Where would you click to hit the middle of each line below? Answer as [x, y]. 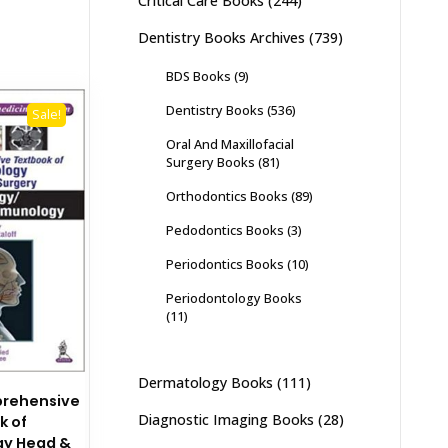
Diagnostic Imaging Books [225, 419]
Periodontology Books [233, 298]
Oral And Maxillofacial [229, 144]
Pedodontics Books [224, 230]
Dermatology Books [205, 382]
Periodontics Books [224, 264]
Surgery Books [210, 162]
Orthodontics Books [226, 196]
